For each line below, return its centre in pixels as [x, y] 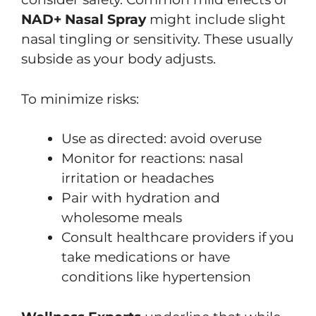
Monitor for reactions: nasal [152, 159]
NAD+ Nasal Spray [84, 20]
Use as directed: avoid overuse [162, 139]
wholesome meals [122, 218]
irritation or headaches [138, 178]
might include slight [216, 20]
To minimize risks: [80, 99]
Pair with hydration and [141, 198]
